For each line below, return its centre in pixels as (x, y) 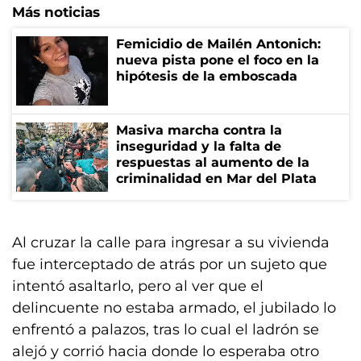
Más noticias (56, 12)
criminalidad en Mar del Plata (216, 178)
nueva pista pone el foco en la (218, 60)
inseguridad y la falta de (199, 146)
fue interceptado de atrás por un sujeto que (170, 264)
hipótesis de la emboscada (207, 76)
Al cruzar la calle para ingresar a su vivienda (171, 243)
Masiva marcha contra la (199, 130)
